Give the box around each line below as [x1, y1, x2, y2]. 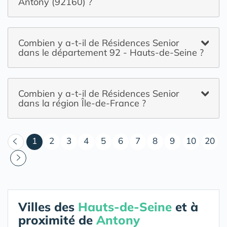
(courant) [36, 135, 72, 145]
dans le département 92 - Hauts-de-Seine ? [18, 47, 204, 58]
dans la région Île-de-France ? [18, 97, 146, 109]
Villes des [18, 199, 78, 214]
